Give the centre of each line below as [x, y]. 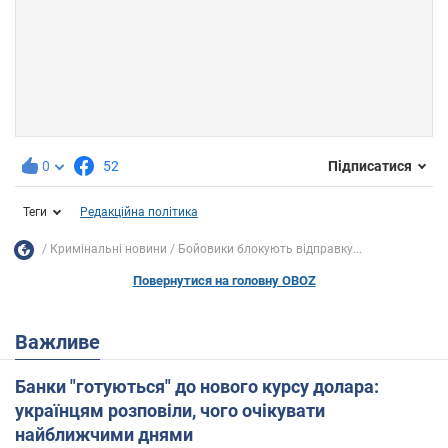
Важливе [64, 341]
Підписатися [370, 166]
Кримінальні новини [108, 249]
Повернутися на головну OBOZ [224, 280]
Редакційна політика [139, 211]
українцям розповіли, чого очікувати [170, 410]
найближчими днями [104, 434]
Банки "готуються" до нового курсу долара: [197, 386]
